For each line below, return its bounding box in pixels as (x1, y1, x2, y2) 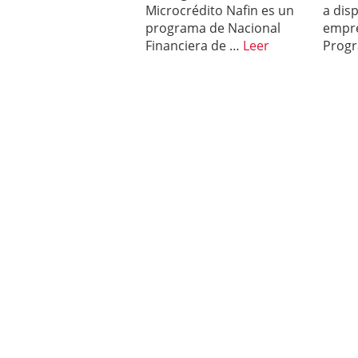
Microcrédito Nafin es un (145, 2, 294, 19)
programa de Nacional (145, 19, 280, 37)
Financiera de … (145, 37, 243, 54)
